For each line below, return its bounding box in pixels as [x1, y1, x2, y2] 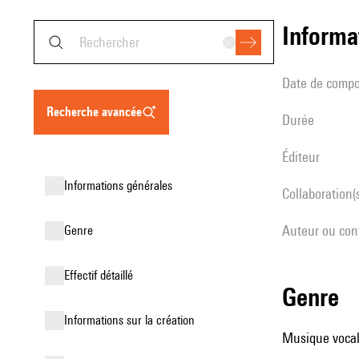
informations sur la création [67, 313, 195, 328]
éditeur [288, 148, 320, 165]
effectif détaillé [70, 268, 133, 283]
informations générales [67, 178, 172, 193]
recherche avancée [54, 104, 142, 119]
